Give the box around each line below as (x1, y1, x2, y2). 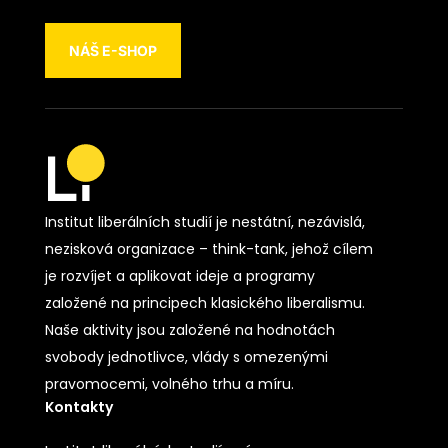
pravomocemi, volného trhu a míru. (44, 374, 294, 395)
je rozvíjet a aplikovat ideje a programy (44, 266, 315, 287)
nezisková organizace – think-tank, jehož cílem (44, 239, 373, 260)
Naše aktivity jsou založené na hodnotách (44, 320, 335, 341)
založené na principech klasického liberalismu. (44, 293, 365, 314)
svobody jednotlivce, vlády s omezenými (44, 347, 328, 368)
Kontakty (44, 397, 113, 418)
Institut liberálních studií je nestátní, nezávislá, (44, 212, 365, 233)
